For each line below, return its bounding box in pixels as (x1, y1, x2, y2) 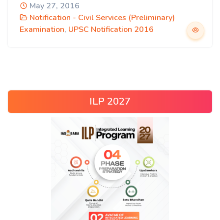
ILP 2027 (89, 95, 131, 108)
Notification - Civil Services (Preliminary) (29, 12, 175, 23)
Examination (20, 24, 64, 35)
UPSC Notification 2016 (68, 24, 154, 35)
